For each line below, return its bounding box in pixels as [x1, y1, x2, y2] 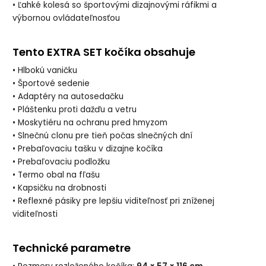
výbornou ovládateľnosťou [12, 12, 121, 24]
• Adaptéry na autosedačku [12, 91, 124, 103]
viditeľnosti [12, 208, 58, 220]
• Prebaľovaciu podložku [12, 156, 110, 168]
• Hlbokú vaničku [12, 65, 78, 77]
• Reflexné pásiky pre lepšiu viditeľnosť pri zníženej [12, 195, 215, 207]
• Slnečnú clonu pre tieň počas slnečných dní [12, 130, 193, 142]
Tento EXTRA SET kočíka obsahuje [12, 44, 196, 59]
